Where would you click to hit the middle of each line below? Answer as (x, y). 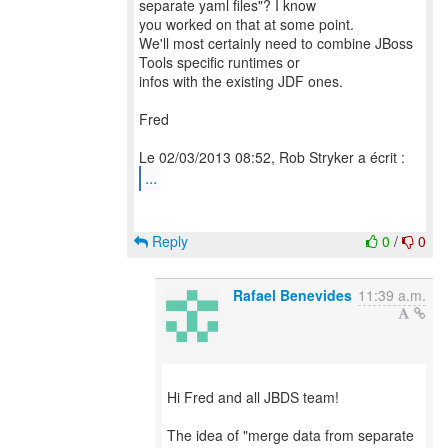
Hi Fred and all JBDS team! (253, 397)
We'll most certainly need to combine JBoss (276, 43)
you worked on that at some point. (246, 24)
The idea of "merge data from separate (290, 435)
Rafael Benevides (292, 295)
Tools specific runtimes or (219, 62)
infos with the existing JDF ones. (241, 81)
